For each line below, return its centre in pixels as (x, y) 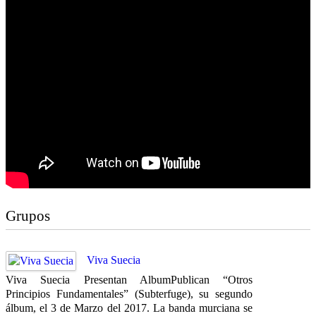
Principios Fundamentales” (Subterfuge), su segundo (129, 293)
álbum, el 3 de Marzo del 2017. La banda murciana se (129, 308)
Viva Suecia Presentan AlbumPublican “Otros (129, 279)
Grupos (28, 215)
